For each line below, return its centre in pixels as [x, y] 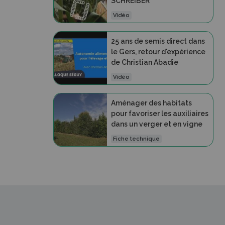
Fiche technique [137, 139]
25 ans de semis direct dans [158, 41]
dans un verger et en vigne [156, 124]
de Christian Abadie [144, 62]
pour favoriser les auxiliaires [159, 113]
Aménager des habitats [151, 103]
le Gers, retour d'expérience [158, 51]
